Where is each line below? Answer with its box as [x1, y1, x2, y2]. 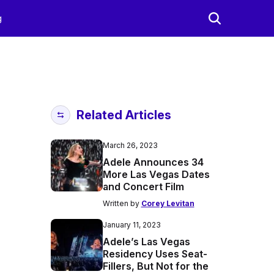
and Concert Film [102, 180, 184, 193]
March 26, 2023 [102, 141, 158, 150]
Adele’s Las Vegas [102, 235, 190, 248]
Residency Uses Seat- [102, 248, 207, 260]
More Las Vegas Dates [102, 168, 210, 180]
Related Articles [76, 108, 171, 122]
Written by [102, 199, 141, 208]
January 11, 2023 [102, 220, 161, 229]
